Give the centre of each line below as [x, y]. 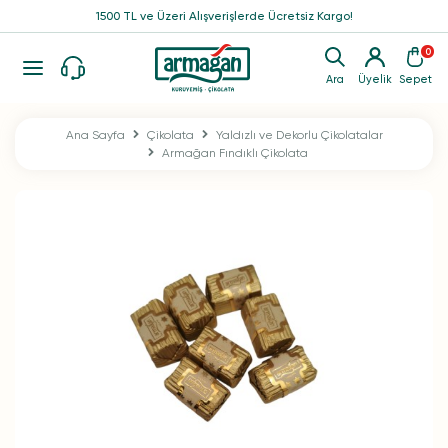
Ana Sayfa [95, 135]
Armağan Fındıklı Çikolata [235, 153]
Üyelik [375, 79]
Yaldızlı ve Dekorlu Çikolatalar [299, 135]
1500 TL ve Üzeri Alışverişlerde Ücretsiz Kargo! [224, 16]
